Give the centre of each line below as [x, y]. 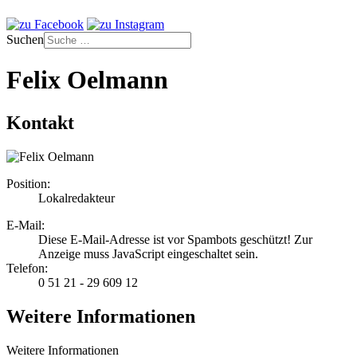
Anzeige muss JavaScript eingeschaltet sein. [148, 253]
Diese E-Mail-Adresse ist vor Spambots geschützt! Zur [175, 239]
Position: [28, 183]
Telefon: [27, 268]
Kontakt [40, 122]
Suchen [25, 39]
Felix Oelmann [87, 80]
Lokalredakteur [76, 198]
